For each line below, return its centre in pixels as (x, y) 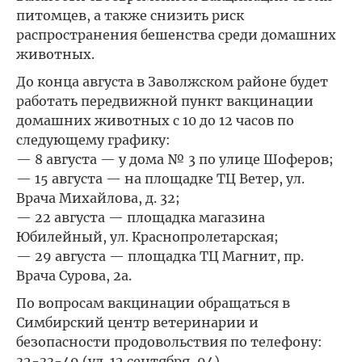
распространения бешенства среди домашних (176, 35)
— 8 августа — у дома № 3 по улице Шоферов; (175, 159)
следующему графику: (93, 140)
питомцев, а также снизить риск (130, 15)
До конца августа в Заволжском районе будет (172, 82)
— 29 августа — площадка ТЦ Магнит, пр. (160, 256)
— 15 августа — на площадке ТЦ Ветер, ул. (160, 179)
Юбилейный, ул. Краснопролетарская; (147, 237)
